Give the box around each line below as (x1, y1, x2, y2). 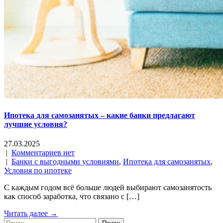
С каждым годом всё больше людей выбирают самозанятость (4, 183, 212, 192)
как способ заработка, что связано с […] (4, 192, 139, 201)
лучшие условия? (4, 119, 67, 128)
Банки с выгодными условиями (11, 157, 119, 166)
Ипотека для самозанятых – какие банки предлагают (4, 111, 195, 119)
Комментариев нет (11, 148, 75, 157)
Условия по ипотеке (4, 166, 72, 175)
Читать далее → (4, 209, 58, 218)
